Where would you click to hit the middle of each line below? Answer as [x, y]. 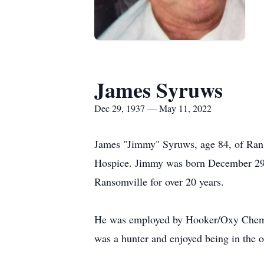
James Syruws [159, 90]
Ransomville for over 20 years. [159, 181]
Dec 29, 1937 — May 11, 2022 [153, 108]
